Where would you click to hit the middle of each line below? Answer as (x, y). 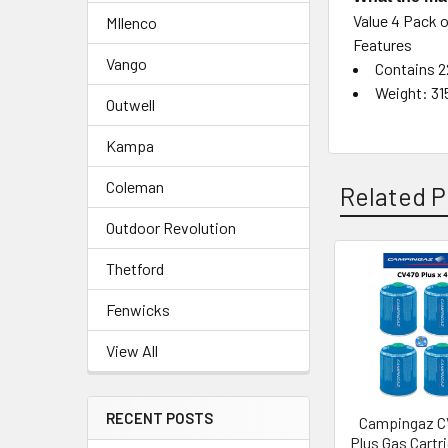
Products (379, 321)
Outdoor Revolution (171, 227)
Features (383, 44)
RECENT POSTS (159, 418)
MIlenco (131, 22)
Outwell (130, 104)
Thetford (135, 268)
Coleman (135, 186)
